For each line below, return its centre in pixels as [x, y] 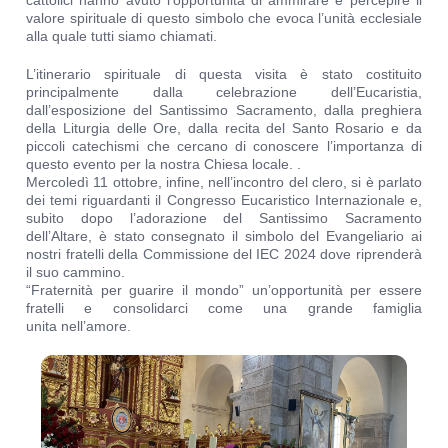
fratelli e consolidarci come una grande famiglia [224, 308]
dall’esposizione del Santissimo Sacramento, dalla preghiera [224, 110]
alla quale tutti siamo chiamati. [122, 36]
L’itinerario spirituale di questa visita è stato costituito [224, 74]
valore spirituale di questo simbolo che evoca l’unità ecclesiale [224, 18]
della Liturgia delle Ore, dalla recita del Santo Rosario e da [224, 128]
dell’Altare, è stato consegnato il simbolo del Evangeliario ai [224, 236]
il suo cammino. [76, 272]
